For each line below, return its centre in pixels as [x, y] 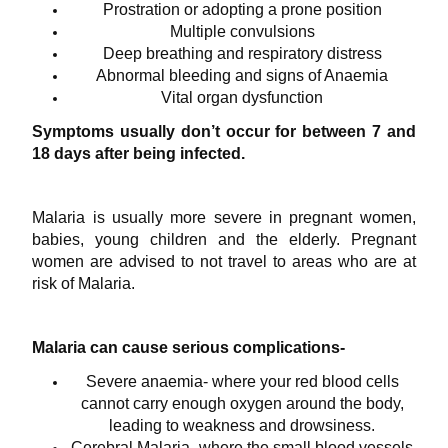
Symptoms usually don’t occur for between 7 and [224, 131]
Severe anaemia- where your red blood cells [242, 381]
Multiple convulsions [242, 31]
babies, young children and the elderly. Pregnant [224, 239]
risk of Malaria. [84, 283]
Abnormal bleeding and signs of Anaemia [242, 75]
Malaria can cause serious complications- [189, 347]
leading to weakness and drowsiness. [242, 425]
